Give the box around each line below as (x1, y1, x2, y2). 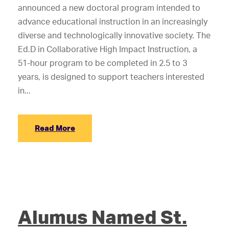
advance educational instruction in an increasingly (18, 16, 208, 27)
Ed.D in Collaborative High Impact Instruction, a (18, 44, 197, 54)
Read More (35, 123, 75, 133)
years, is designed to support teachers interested (18, 72, 204, 82)
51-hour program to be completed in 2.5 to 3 (18, 58, 187, 68)
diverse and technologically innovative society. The (18, 30, 211, 40)
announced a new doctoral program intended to (18, 3, 200, 13)
